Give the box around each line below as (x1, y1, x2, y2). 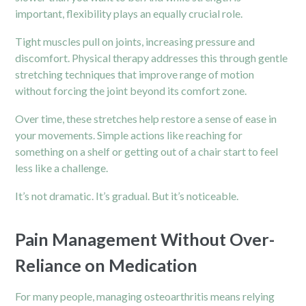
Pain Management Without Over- (15, 228, 275, 249)
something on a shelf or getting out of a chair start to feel (15, 144, 279, 158)
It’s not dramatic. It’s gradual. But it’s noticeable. (15, 189, 239, 202)
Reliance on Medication (15, 254, 198, 275)
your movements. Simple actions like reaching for (15, 128, 243, 141)
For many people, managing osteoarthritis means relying (15, 289, 275, 303)
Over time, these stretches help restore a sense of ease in (15, 111, 277, 125)
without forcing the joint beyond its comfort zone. (15, 83, 247, 97)
